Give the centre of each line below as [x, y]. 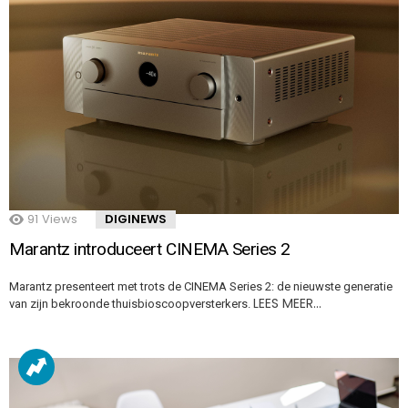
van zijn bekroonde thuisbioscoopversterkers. [131, 303]
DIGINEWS [136, 219]
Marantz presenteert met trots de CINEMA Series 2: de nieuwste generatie [201, 286]
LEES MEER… [287, 303]
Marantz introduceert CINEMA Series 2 [150, 249]
